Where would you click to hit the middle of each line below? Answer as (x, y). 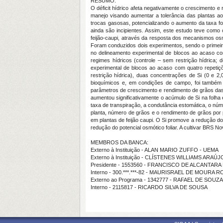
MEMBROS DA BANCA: (119, 142)
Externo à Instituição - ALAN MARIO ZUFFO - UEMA (155, 150)
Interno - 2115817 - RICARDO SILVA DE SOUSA (149, 187)
